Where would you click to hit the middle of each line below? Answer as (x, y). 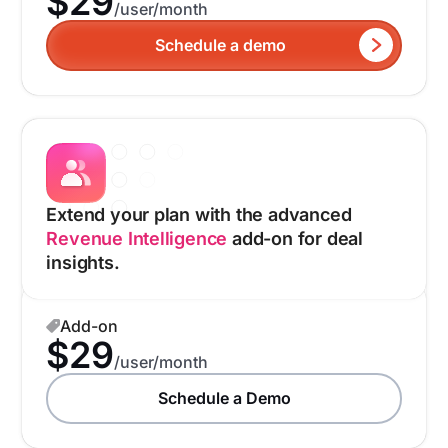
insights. (83, 262)
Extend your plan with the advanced (199, 214)
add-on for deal (295, 238)
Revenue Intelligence (137, 238)
